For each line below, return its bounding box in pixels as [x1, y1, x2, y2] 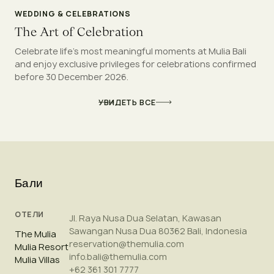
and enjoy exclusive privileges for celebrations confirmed [15, 57, 256, 70]
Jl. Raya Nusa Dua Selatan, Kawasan [69, 212, 222, 224]
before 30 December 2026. [15, 70, 128, 83]
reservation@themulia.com [69, 237, 185, 250]
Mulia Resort [15, 240, 68, 253]
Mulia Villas [15, 253, 60, 266]
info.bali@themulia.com [69, 250, 168, 262]
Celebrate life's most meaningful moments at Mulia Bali [15, 45, 246, 57]
